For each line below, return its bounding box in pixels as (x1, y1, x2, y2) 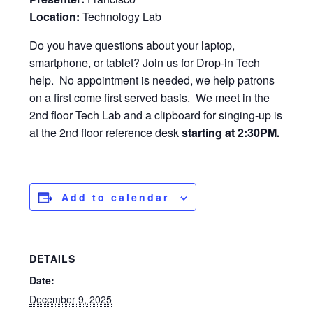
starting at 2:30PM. (182, 124, 280, 141)
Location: (29, 8, 80, 25)
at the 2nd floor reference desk (29, 124, 182, 141)
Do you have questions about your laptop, (29, 37, 235, 54)
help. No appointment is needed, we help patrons (29, 72, 275, 89)
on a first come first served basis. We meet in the (29, 89, 270, 106)
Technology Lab (80, 8, 162, 25)
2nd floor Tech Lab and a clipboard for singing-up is (29, 107, 283, 124)
